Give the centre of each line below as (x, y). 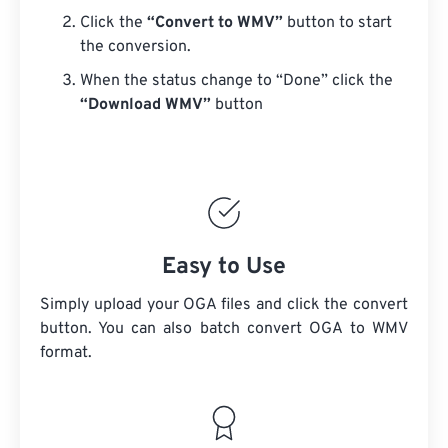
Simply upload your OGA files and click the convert (224, 305)
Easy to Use (224, 267)
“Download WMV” (145, 105)
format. (66, 353)
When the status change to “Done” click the (236, 81)
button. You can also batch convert (174, 329)
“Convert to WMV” (215, 23)
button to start (337, 23)
